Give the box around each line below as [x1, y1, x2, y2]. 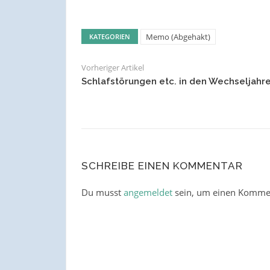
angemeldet [123, 186, 172, 199]
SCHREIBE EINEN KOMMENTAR [81, 160, 243, 172]
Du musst [81, 186, 124, 199]
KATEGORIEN [89, 32, 130, 42]
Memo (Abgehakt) [145, 31, 210, 43]
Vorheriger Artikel [81, 62, 144, 74]
